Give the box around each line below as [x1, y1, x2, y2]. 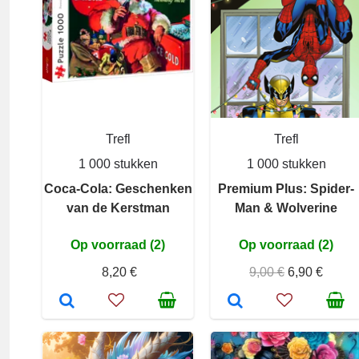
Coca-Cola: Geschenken [43, 182, 192, 196]
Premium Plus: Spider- [218, 182, 354, 196]
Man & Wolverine [235, 201, 337, 215]
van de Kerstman [66, 201, 170, 215]
